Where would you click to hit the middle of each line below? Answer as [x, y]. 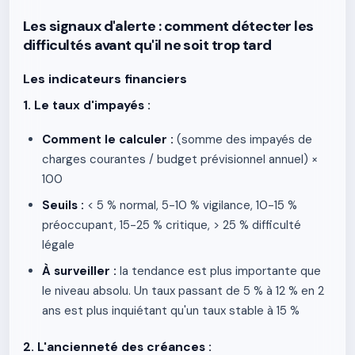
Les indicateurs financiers [105, 79]
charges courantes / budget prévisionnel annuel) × [180, 159]
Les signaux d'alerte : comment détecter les [168, 26]
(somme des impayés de [243, 139]
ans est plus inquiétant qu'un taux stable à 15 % [171, 311]
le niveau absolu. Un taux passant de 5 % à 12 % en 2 [183, 291]
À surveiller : [79, 271]
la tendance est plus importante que [219, 271]
